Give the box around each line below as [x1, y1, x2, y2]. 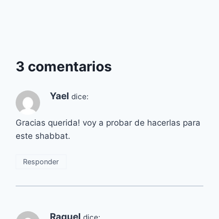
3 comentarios [16, 58, 112, 75]
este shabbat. [16, 131, 70, 141]
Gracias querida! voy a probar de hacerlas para [16, 118, 200, 128]
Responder [23, 157, 59, 166]
